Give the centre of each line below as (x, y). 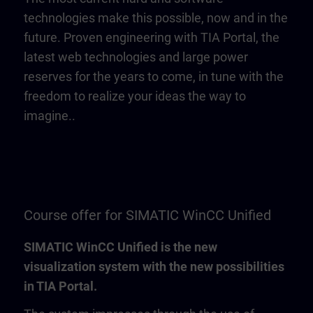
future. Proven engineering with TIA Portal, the (152, 37)
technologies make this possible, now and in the (156, 18)
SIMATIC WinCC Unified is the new (121, 247)
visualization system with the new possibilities (154, 267)
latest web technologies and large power (136, 57)
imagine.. (50, 116)
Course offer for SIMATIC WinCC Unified (147, 215)
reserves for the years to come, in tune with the (154, 77)
